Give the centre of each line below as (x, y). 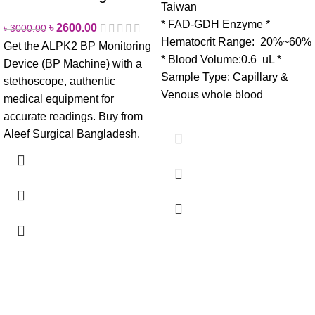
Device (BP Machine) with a (73, 63)
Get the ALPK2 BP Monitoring (77, 46)
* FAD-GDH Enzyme (212, 24)
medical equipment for (59, 98)
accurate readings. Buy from (73, 116)
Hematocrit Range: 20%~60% (236, 41)
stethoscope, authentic (59, 81)
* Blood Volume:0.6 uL (218, 59)
